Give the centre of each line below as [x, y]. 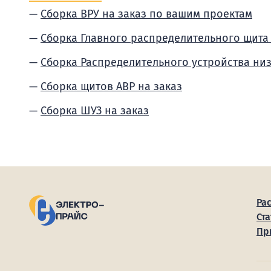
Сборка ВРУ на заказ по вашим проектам [146, 14]
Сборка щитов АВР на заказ [111, 87]
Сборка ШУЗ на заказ [95, 111]
